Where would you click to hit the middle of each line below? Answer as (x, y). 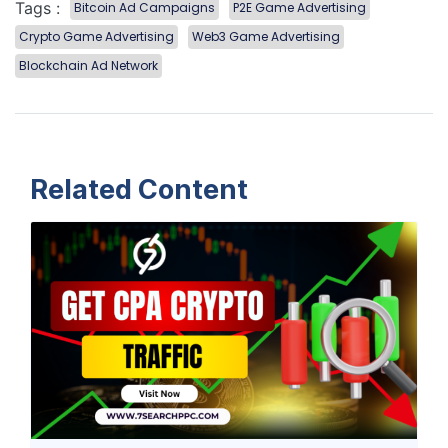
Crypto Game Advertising (96, 36)
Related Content (139, 189)
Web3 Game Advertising (266, 36)
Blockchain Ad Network (88, 65)
